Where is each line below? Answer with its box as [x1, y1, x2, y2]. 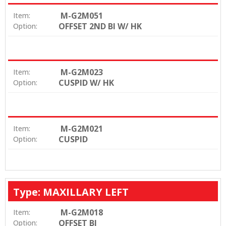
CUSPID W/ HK [59, 77, 114, 89]
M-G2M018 [61, 207, 103, 218]
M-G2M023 [61, 67, 103, 78]
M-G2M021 [61, 123, 103, 135]
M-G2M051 [61, 10, 103, 22]
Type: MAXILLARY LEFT [13, 185, 129, 199]
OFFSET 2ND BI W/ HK [59, 21, 142, 32]
